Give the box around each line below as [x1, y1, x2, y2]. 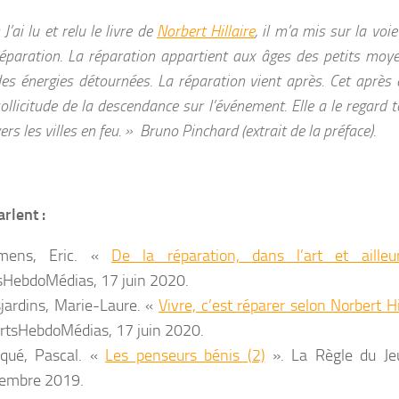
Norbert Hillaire [156, 21, 256, 41]
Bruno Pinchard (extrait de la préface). [140, 121, 376, 141]
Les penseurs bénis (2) [105, 346, 265, 365]
